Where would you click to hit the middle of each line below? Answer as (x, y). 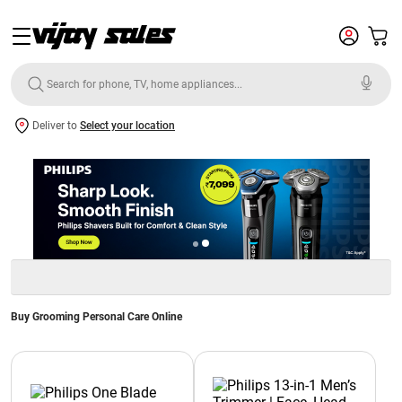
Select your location (127, 126)
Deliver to (56, 126)
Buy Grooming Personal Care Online (96, 317)
